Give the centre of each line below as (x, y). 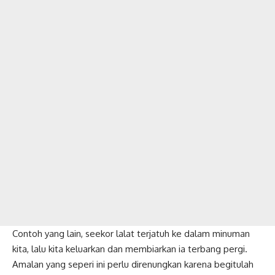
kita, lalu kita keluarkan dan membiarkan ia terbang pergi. (130, 249)
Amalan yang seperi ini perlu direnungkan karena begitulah (133, 265)
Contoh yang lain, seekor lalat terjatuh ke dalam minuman (131, 234)
